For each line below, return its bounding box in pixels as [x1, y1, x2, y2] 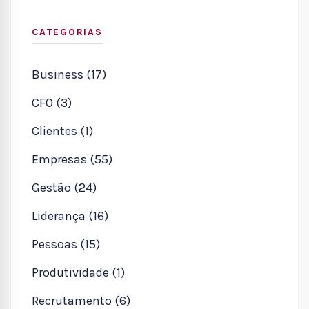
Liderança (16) [32, 208, 108, 223]
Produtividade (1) [32, 264, 125, 280]
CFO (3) [32, 94, 72, 110]
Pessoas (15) [32, 236, 100, 252]
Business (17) [32, 66, 106, 82]
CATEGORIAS [32, 26, 103, 38]
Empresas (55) [32, 151, 112, 167]
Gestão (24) [32, 179, 97, 195]
